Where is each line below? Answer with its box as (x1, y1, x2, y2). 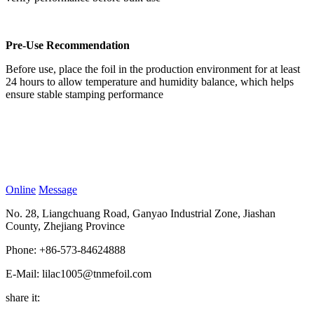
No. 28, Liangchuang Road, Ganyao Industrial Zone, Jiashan (6, 207, 275, 219)
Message (39, 183, 77, 196)
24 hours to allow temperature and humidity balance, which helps (6, 75, 294, 88)
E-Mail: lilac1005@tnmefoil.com (6, 267, 151, 280)
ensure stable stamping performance (6, 88, 163, 100)
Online (6, 183, 36, 196)
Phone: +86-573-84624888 (6, 243, 125, 256)
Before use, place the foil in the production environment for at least (6, 62, 300, 75)
